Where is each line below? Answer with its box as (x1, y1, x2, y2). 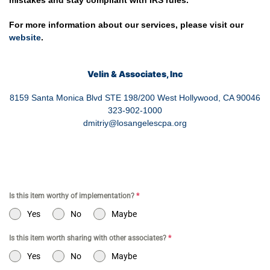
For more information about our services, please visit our (9, 20, 243, 30)
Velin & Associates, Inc (87, 69, 183, 79)
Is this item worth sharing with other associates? (9, 234, 168, 242)
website (9, 33, 41, 42)
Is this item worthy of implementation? (9, 192, 136, 200)
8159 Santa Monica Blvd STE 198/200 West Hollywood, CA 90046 (10, 93, 260, 102)
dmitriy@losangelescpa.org (83, 118, 187, 128)
